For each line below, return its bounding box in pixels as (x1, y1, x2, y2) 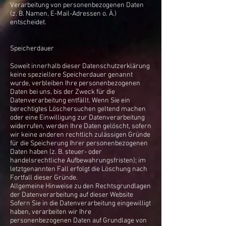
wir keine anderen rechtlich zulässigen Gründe (10, 131, 150, 139)
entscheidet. (10, 18, 46, 27)
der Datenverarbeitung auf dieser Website (10, 191, 133, 199)
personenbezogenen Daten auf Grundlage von (10, 216, 147, 225)
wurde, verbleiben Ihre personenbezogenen (10, 79, 140, 88)
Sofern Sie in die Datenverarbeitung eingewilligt (10, 199, 151, 208)
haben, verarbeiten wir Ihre (10, 208, 91, 216)
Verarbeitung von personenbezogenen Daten (10, 1, 144, 10)
